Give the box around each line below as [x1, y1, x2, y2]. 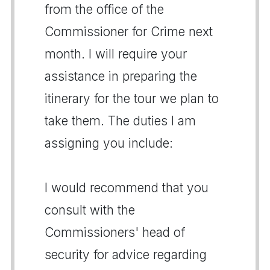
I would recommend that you [45, 180, 209, 195]
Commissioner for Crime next [45, 24, 213, 39]
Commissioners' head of [45, 225, 185, 240]
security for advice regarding [45, 247, 207, 262]
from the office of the [45, 2, 164, 17]
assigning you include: [45, 136, 173, 151]
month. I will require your [45, 46, 187, 61]
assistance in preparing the [45, 69, 197, 84]
